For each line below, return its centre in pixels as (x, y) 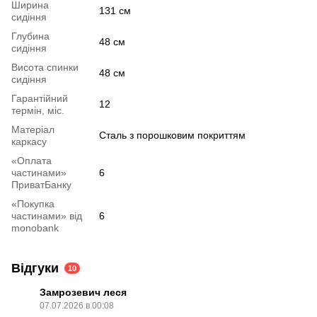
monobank (35, 228)
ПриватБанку (41, 185)
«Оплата (31, 161)
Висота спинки (45, 67)
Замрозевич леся (83, 292)
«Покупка (33, 204)
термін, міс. (38, 110)
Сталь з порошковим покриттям (172, 135)
